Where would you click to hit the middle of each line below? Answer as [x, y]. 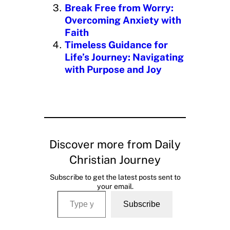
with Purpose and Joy [113, 69]
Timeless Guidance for [116, 44]
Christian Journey [115, 160]
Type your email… [61, 191]
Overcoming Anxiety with [123, 20]
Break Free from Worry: [119, 7]
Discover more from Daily [115, 145]
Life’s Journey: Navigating [124, 57]
